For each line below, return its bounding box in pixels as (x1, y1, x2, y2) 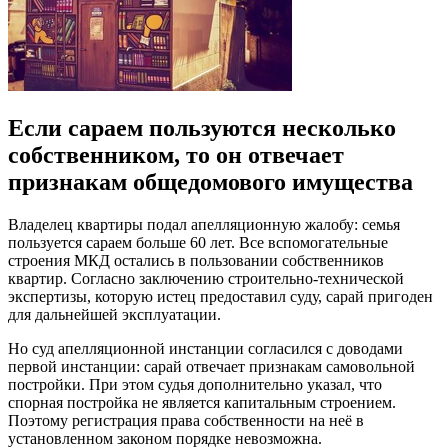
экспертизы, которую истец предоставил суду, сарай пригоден (8, 288, 433, 306)
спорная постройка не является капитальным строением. (8, 394, 396, 412)
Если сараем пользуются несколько (8, 115, 396, 142)
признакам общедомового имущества (8, 169, 413, 196)
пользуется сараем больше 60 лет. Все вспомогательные (8, 234, 388, 252)
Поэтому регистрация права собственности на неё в (8, 412, 364, 430)
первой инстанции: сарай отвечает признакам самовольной (8, 358, 415, 376)
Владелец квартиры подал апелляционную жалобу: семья (8, 216, 400, 234)
